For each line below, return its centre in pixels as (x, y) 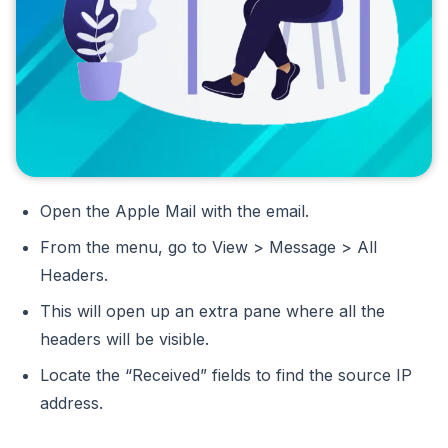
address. (71, 403)
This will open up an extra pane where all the (212, 311)
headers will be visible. (124, 339)
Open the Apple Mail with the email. (174, 211)
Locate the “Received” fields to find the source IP (226, 375)
